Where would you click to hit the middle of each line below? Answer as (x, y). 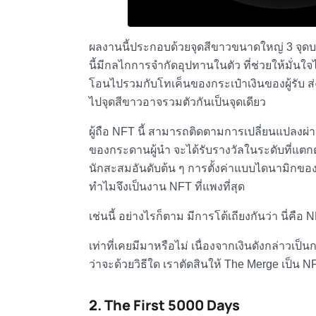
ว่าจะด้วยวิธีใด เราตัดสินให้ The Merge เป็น (195, 265)
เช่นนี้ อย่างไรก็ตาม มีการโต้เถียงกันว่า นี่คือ (197, 217)
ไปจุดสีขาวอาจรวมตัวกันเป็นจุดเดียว (177, 102)
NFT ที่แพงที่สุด (207, 187)
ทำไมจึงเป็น (117, 187)
